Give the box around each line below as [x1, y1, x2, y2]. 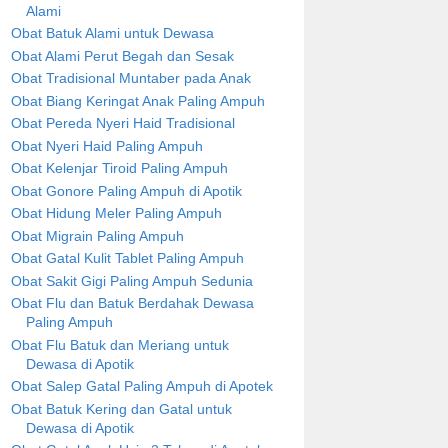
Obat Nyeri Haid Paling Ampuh [10, 137, 203, 154]
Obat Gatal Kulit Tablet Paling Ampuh [10, 250, 244, 267]
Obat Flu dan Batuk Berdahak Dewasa [10, 295, 254, 312]
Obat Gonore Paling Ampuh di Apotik [10, 182, 242, 199]
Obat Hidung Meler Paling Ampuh [10, 205, 222, 222]
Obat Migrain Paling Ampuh [10, 227, 184, 244]
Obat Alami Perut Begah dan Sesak [10, 47, 234, 64]
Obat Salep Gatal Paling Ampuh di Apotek [10, 378, 273, 395]
